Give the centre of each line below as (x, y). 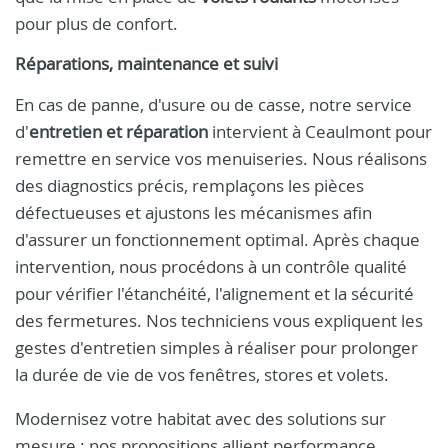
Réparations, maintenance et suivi (146, 64)
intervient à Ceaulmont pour (320, 131)
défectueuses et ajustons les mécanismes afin (193, 212)
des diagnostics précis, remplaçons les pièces (189, 185)
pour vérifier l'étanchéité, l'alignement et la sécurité (214, 293)
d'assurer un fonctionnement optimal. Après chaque (217, 239)
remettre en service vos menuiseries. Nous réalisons (221, 158)
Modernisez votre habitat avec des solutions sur (200, 418)
